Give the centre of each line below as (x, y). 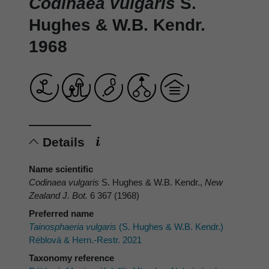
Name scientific (61, 169)
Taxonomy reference (71, 258)
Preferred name (61, 213)
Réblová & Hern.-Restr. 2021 (85, 240)
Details (65, 142)
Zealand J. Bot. (58, 195)
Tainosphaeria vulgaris (73, 226)
